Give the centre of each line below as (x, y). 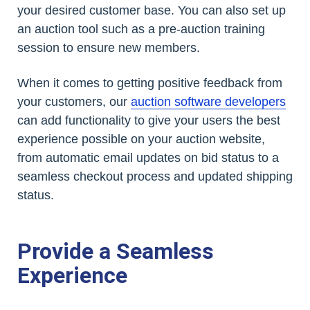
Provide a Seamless (116, 251)
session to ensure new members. (109, 47)
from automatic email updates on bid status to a (148, 157)
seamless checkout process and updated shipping (155, 176)
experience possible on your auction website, (141, 139)
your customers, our (74, 101)
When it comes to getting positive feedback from (150, 83)
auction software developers (208, 101)
